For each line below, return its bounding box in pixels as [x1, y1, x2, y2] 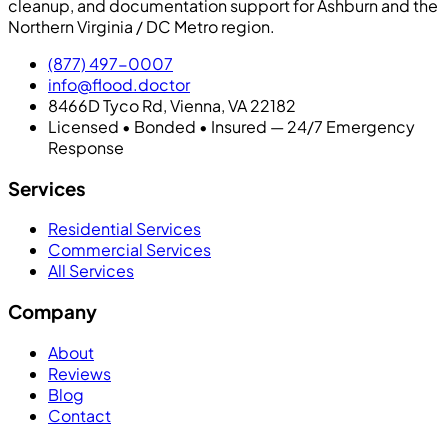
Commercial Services [48, 239, 211, 261]
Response [48, 136, 124, 158]
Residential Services [48, 218, 201, 240]
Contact [48, 404, 111, 426]
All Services [48, 260, 134, 282]
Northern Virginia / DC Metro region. [8, 15, 275, 37]
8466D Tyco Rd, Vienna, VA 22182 [48, 94, 296, 116]
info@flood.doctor [48, 73, 190, 95]
